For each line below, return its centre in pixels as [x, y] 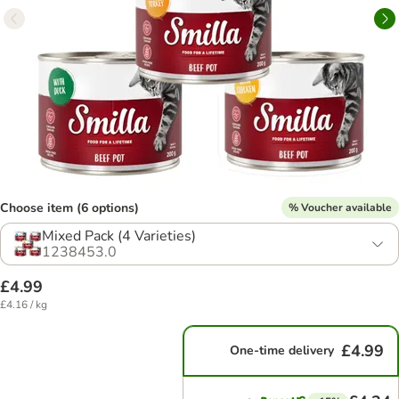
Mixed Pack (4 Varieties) [119, 236]
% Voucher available [340, 207]
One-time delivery [282, 350]
